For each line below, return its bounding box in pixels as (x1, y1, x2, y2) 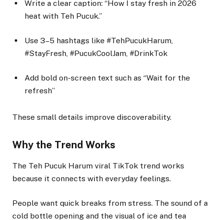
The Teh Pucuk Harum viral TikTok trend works (12, 161, 184, 170)
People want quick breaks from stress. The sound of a (12, 198, 208, 208)
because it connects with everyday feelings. (12, 173, 171, 183)
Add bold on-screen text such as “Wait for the (25, 73, 190, 83)
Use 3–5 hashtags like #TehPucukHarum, (25, 36, 173, 46)
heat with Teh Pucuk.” (25, 11, 102, 21)
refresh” (25, 86, 55, 96)
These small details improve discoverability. (12, 112, 171, 122)
